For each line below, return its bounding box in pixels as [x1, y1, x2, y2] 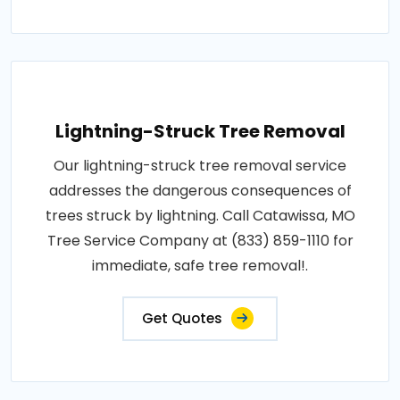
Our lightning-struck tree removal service [54, 155, 346, 177]
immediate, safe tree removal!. [92, 255, 308, 277]
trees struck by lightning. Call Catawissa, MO [45, 205, 355, 227]
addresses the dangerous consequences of [48, 180, 352, 202]
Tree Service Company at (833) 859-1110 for [46, 230, 354, 252]
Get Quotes [142, 309, 222, 329]
